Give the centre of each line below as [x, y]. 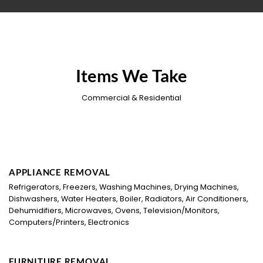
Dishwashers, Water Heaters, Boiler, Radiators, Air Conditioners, [129, 199]
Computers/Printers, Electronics [69, 222]
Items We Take [131, 76]
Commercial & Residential [131, 98]
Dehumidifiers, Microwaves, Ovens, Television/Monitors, [114, 211]
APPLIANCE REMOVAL [60, 172]
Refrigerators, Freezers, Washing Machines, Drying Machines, [124, 187]
